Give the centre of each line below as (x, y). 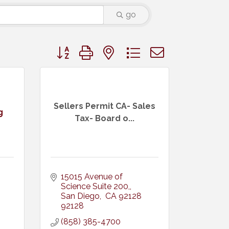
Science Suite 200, (96, 186)
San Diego (81, 196)
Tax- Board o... (105, 118)
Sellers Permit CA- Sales (105, 106)
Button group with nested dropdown (120, 48)
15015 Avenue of (92, 177)
